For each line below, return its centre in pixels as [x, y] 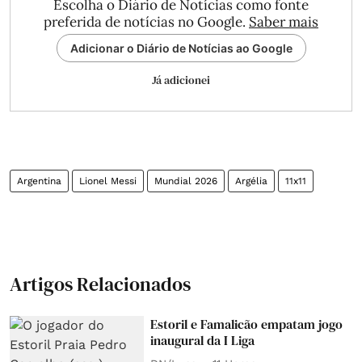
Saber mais [284, 21]
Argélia [251, 181]
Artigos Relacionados [100, 284]
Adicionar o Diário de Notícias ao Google [181, 48]
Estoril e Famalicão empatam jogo [247, 324]
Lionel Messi [108, 181]
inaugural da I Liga [203, 340]
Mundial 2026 [186, 181]
